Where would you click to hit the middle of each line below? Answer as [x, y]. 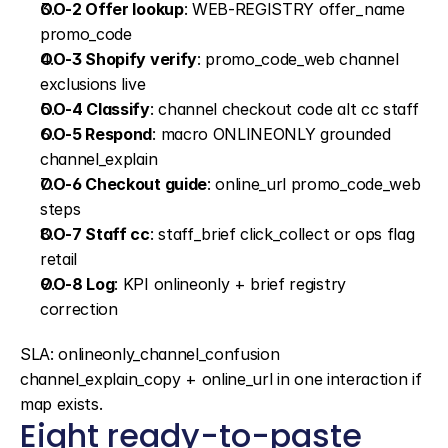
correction [79, 309]
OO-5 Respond [96, 134]
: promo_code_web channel [297, 59]
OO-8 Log [77, 284]
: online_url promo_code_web [313, 184]
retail [59, 259]
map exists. [61, 404]
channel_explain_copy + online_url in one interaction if [221, 379]
